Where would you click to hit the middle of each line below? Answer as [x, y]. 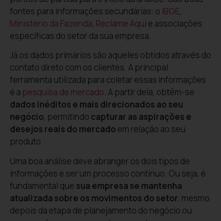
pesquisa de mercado [63, 92]
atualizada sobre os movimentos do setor [94, 198]
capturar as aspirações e [141, 117]
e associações [174, 23]
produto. [27, 142]
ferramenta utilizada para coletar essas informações [108, 80]
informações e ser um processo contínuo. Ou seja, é [108, 173]
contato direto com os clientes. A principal [89, 68]
